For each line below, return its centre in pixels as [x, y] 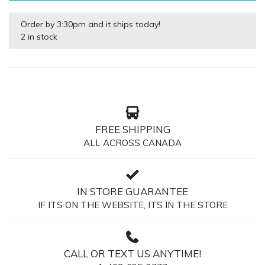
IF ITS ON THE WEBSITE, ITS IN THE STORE [132, 205]
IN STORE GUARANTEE [132, 191]
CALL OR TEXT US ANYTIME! [132, 253]
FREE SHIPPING [132, 129]
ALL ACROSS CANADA [132, 143]
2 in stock [39, 36]
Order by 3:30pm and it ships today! [91, 24]
